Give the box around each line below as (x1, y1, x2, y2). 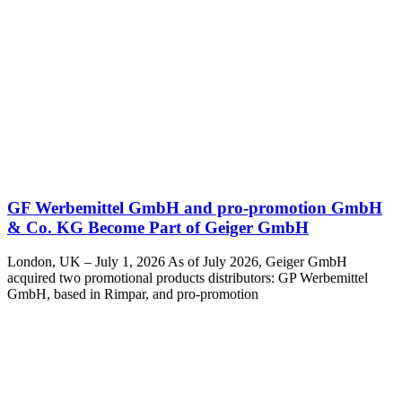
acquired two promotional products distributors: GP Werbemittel (7, 270, 368, 286)
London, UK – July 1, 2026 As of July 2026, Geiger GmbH (7, 254, 347, 270)
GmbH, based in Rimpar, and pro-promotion (7, 286, 258, 302)
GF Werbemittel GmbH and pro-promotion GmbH (7, 197, 382, 217)
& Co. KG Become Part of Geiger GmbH (7, 217, 309, 237)
